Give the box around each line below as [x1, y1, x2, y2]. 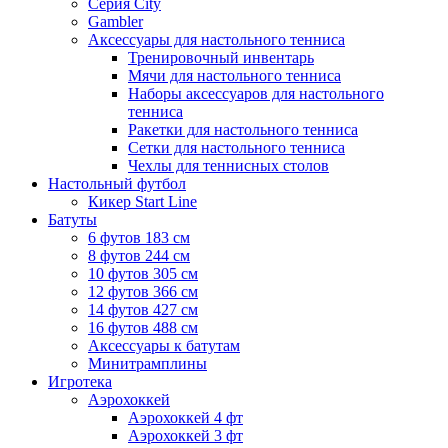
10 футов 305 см [88, 265, 198, 283]
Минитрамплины [88, 355, 207, 373]
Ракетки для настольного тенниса [128, 121, 358, 139]
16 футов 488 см [88, 319, 198, 337]
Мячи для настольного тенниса [128, 67, 341, 85]
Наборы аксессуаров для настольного [128, 85, 384, 103]
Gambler [88, 13, 143, 31]
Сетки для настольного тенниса [128, 139, 345, 157]
